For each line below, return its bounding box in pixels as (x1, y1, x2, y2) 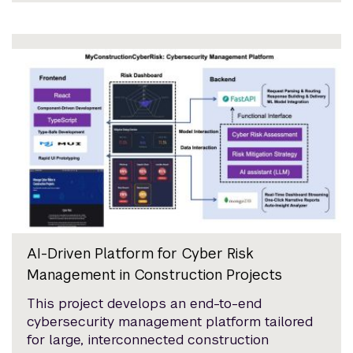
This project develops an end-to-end (27, 295, 262, 313)
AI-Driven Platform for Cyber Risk (27, 244, 255, 263)
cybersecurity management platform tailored (27, 313, 314, 331)
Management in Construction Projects (27, 266, 283, 284)
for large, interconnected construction (27, 331, 269, 349)
